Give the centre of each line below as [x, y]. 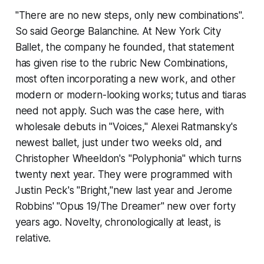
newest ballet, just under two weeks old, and [119, 143]
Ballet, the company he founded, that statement [125, 47]
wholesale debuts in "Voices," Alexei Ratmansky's [126, 127]
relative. [33, 238]
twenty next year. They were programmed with [123, 175]
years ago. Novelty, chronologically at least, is [118, 222]
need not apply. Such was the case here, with [120, 111]
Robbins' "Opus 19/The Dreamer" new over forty [126, 207]
